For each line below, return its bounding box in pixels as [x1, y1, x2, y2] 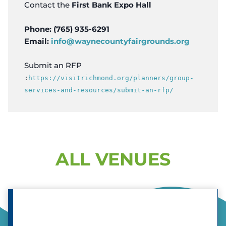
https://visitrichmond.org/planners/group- [28, 74, 194, 82]
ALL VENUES [55, 148, 171, 171]
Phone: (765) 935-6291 [24, 24, 109, 34]
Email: [24, 36, 51, 46]
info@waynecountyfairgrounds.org [51, 36, 190, 46]
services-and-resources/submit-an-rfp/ [24, 86, 174, 94]
